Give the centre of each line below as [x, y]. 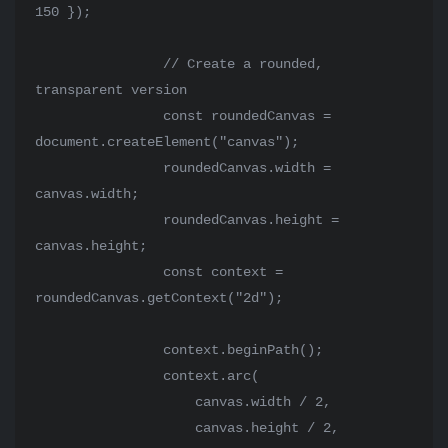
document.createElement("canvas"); [167, 142]
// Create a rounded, [99, 64]
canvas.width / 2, [115, 402]
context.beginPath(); [99, 350]
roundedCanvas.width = [99, 168]
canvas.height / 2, [115, 428]
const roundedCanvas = [99, 116]
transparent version [111, 90]
